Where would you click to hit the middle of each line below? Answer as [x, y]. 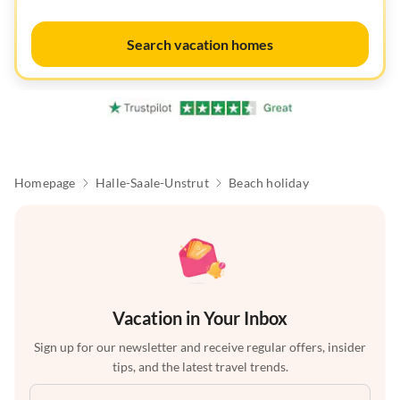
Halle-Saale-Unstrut [152, 183]
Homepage [45, 183]
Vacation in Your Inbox [200, 318]
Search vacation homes [200, 44]
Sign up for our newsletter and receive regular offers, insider [200, 347]
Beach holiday [269, 183]
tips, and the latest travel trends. [200, 367]
